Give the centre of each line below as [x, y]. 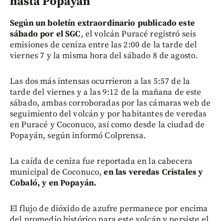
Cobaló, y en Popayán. [53, 183]
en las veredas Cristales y [153, 172]
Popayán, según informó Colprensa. [78, 135]
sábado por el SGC [45, 34]
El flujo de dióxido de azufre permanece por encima [109, 208]
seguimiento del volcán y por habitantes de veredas [108, 114]
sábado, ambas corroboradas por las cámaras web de [110, 103]
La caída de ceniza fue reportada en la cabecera [101, 161]
